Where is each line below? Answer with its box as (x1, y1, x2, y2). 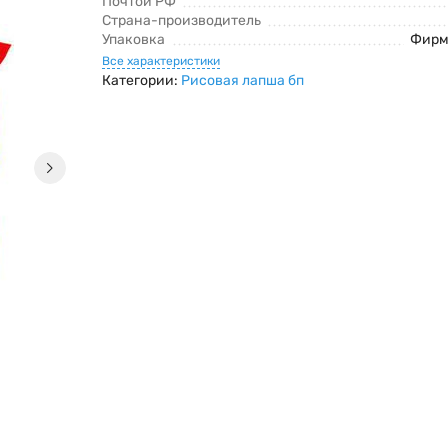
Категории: (101, 72, 181, 90)
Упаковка (101, 31, 165, 49)
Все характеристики (101, 54, 220, 69)
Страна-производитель (101, 12, 261, 30)
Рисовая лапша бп (180, 72, 304, 90)
